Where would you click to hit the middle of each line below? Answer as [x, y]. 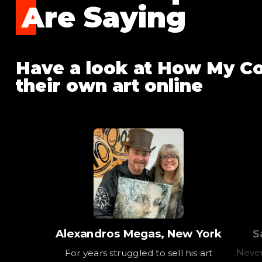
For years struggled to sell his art [139, 252]
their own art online [109, 85]
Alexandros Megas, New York [139, 233]
